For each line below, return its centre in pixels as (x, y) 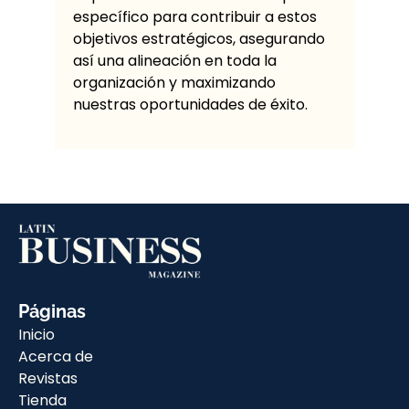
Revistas (48, 379)
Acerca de (56, 357)
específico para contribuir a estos (195, 16)
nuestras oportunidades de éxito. (190, 104)
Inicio (37, 335)
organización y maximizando (174, 82)
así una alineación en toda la (175, 60)
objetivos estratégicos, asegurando (199, 38)
